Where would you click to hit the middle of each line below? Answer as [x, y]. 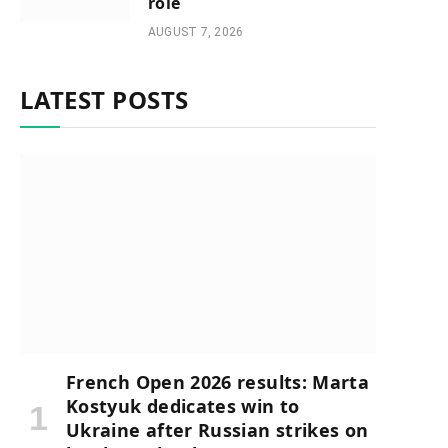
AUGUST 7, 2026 [196, 32]
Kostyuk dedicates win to [183, 406]
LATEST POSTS [104, 99]
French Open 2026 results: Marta [218, 382]
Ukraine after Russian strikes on [217, 430]
